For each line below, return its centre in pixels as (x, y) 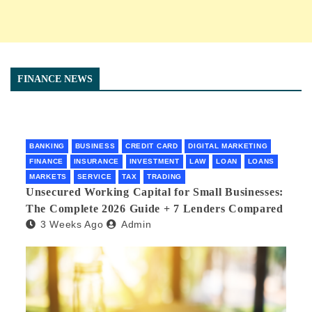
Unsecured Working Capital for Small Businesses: (155, 192)
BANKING (47, 146)
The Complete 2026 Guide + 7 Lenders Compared (155, 208)
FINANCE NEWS (55, 79)
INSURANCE (96, 161)
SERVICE (94, 176)
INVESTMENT (154, 161)
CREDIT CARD (151, 146)
